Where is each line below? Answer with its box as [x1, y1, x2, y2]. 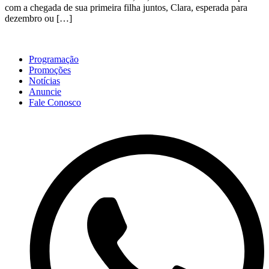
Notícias [29, 76, 60, 86]
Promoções [29, 65, 71, 76]
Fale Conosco [29, 97, 81, 108]
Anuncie [29, 86, 61, 97]
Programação [29, 54, 79, 65]
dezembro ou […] [5, 13, 72, 24]
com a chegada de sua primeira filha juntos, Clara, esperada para [5, 2, 247, 13]
